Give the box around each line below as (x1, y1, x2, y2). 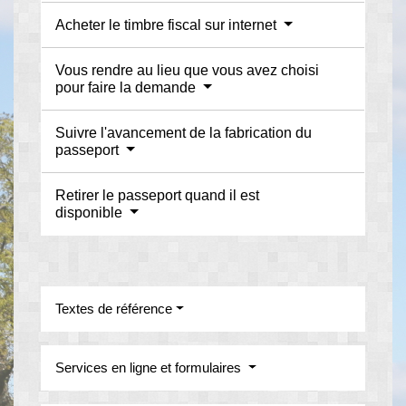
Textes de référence (55, 301, 172, 317)
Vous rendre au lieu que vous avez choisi (55, 63, 319, 79)
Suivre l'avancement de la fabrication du (55, 125, 312, 141)
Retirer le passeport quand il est (55, 188, 259, 204)
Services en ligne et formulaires (55, 360, 245, 376)
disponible (55, 205, 126, 221)
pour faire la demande (55, 80, 199, 96)
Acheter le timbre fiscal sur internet (55, 17, 280, 34)
